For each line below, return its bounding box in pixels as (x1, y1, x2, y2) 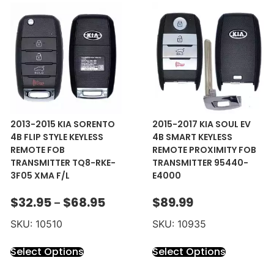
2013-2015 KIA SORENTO (10, 118, 115, 131)
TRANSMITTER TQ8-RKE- (10, 157, 116, 169)
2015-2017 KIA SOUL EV (152, 118, 251, 131)
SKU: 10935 (152, 217, 206, 230)
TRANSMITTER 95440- (152, 157, 248, 169)
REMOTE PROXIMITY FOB (152, 144, 256, 157)
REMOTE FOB (10, 144, 65, 157)
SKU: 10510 (10, 217, 62, 230)
